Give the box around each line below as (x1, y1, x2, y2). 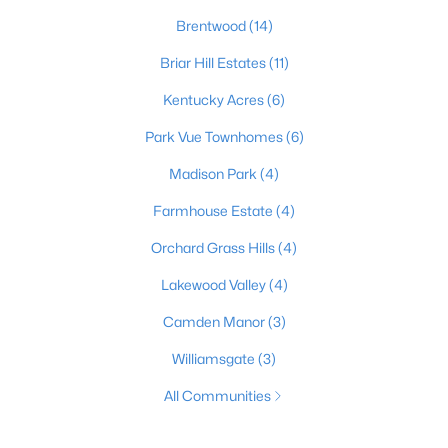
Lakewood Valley (160, 276, 269, 293)
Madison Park (169, 165, 260, 182)
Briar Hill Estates (159, 54, 269, 71)
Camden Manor (162, 313, 268, 330)
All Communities (163, 387, 271, 404)
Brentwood (175, 17, 249, 34)
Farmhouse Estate (153, 202, 276, 219)
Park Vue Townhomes (144, 128, 286, 145)
